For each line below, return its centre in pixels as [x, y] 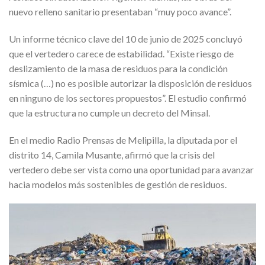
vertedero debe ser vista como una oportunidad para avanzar [131, 169]
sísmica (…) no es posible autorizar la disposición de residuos [130, 83]
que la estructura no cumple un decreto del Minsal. [109, 112]
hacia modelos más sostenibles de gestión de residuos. [118, 184]
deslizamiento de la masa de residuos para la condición [118, 68]
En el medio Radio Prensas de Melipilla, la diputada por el [123, 140]
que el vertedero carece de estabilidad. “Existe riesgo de [121, 53]
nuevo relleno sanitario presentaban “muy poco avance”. [120, 12]
